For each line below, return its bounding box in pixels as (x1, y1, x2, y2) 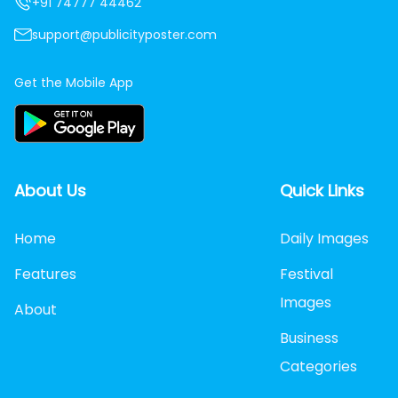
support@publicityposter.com (32, 25, 217, 44)
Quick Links (279, 179, 364, 202)
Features (14, 263, 76, 284)
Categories (279, 355, 357, 377)
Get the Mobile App (14, 73, 133, 92)
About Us (14, 179, 86, 202)
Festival (279, 263, 333, 284)
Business (279, 327, 338, 348)
